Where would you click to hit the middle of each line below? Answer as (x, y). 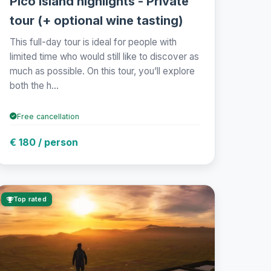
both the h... (34, 85)
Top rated (30, 199)
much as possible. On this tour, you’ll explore (102, 71)
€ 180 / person (44, 142)
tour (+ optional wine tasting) (96, 20)
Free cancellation (48, 116)
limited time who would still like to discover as (104, 56)
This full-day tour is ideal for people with (93, 42)
